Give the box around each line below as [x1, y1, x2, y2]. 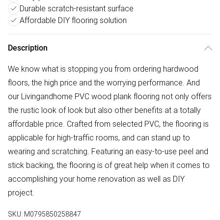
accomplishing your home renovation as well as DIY [8, 174, 185, 184]
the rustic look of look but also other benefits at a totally [8, 105, 201, 115]
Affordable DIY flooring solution [20, 15, 127, 26]
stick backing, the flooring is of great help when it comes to [8, 160, 210, 170]
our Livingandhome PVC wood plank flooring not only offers [8, 91, 212, 102]
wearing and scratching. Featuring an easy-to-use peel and [8, 146, 208, 157]
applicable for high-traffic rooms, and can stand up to [8, 133, 190, 143]
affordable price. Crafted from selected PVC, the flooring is [8, 119, 209, 129]
